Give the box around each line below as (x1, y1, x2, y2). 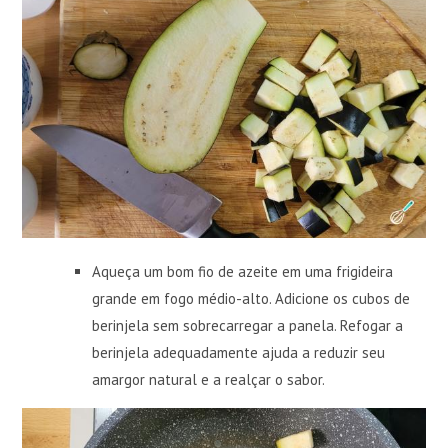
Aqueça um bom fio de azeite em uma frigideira (92, 262, 394, 281)
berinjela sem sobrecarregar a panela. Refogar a (92, 316, 404, 335)
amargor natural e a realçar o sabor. (92, 370, 326, 389)
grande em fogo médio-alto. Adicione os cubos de (92, 289, 411, 308)
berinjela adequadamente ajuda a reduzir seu (92, 343, 386, 362)
